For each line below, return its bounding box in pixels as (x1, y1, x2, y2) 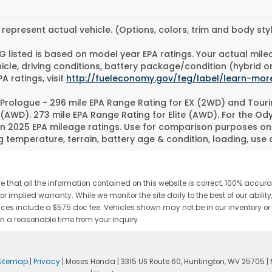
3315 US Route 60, (119, 257, 183, 267)
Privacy (33, 257, 61, 267)
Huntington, (182, 257, 226, 267)
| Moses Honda (60, 257, 116, 267)
